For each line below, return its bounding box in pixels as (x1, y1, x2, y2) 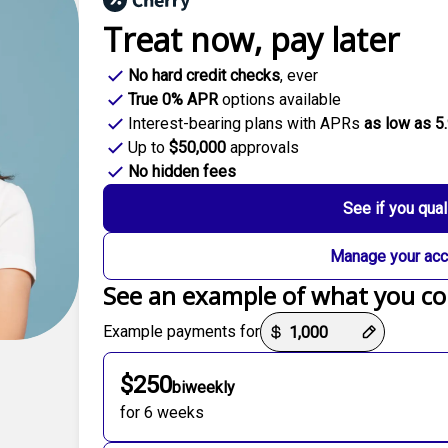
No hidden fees (128, 162, 236, 181)
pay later (262, 18, 399, 61)
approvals (230, 138, 299, 157)
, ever (280, 66, 318, 85)
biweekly (172, 378, 235, 397)
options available (218, 90, 341, 109)
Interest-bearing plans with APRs (128, 114, 364, 133)
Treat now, (103, 18, 262, 61)
